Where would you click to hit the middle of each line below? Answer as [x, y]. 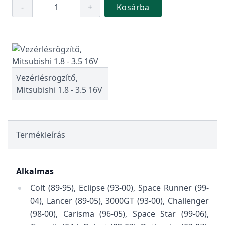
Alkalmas [35, 171]
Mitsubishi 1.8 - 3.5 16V [59, 90]
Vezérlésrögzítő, [47, 78]
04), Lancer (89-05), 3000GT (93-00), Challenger [120, 201]
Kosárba [133, 7]
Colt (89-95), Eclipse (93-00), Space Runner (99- [120, 188]
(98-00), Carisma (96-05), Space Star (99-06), [120, 214]
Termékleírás [41, 135]
